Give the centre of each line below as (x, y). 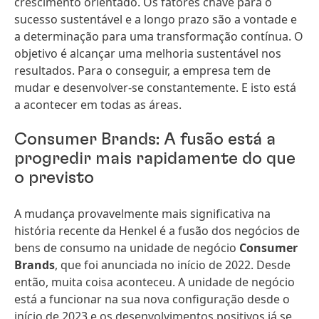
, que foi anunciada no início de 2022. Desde (173, 265)
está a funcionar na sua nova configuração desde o (152, 299)
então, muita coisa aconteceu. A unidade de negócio (155, 282)
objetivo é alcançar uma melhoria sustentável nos (148, 53)
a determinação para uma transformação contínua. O (159, 36)
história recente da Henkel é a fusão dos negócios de (157, 231)
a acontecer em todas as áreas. (98, 105)
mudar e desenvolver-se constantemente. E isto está (155, 88)
